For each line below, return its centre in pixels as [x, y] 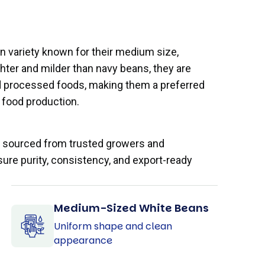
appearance [83, 240]
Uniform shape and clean [113, 226]
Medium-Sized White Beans [131, 208]
